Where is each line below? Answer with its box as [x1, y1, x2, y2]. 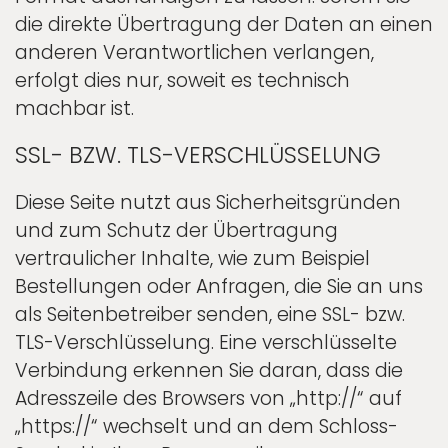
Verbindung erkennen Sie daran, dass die [15, 357, 403, 385]
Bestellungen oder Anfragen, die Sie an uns [15, 273, 423, 301]
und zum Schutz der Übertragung [15, 217, 338, 245]
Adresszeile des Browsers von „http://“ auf [15, 385, 402, 413]
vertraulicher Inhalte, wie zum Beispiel [15, 245, 370, 273]
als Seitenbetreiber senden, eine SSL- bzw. [15, 301, 405, 329]
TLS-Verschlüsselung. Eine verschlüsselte [15, 329, 397, 357]
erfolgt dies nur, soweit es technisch [15, 67, 350, 95]
